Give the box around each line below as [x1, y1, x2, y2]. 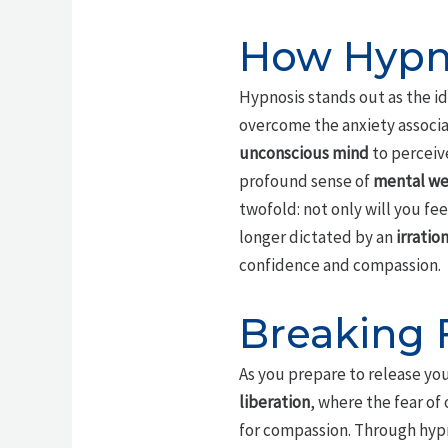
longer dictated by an [238, 225, 396, 248]
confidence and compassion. [238, 253, 441, 276]
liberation [238, 391, 310, 414]
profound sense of [238, 169, 373, 192]
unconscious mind [238, 141, 369, 164]
